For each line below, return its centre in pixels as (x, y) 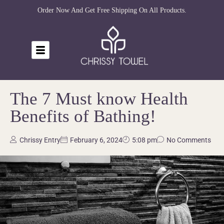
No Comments (189, 140)
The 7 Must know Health (99, 98)
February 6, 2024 (96, 140)
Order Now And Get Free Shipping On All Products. (112, 10)
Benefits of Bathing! (83, 116)
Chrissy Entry (40, 140)
